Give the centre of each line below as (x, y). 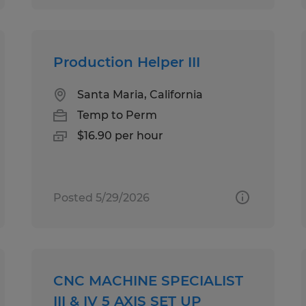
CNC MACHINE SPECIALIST (149, 280)
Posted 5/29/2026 (102, 197)
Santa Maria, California (140, 94)
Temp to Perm (117, 115)
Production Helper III (127, 62)
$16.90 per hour (121, 135)
